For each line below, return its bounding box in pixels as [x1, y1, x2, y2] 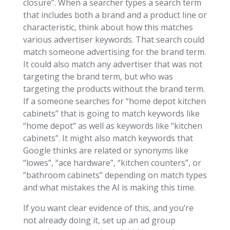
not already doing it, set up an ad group [23, 215, 176, 226]
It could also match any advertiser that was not [23, 59, 202, 70]
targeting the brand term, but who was [23, 71, 173, 83]
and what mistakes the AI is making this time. [23, 182, 196, 194]
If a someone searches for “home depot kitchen [23, 95, 206, 107]
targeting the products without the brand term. [23, 83, 205, 95]
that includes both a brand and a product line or [23, 9, 207, 21]
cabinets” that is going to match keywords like [23, 108, 200, 120]
